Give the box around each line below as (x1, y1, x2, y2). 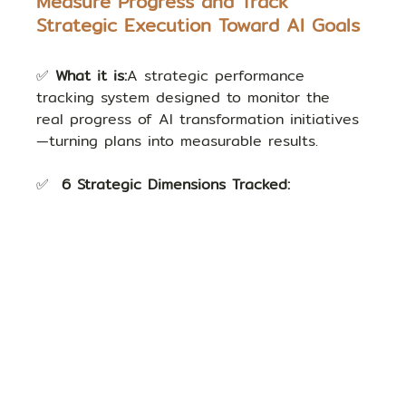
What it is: (55, 64, 128, 87)
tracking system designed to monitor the (36, 86, 337, 109)
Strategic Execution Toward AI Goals (36, 11, 361, 39)
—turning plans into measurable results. (36, 130, 319, 152)
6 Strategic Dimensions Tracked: (62, 173, 291, 196)
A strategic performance (127, 64, 312, 87)
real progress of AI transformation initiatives (36, 108, 360, 130)
